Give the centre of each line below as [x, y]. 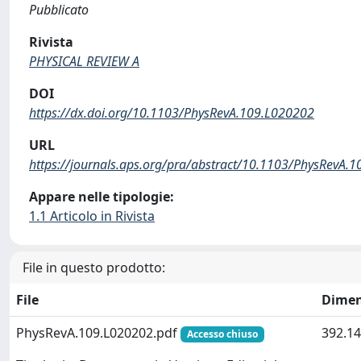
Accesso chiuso [222, 334]
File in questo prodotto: [94, 268]
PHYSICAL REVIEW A [84, 61]
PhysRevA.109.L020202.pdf [98, 333]
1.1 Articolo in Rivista [92, 216]
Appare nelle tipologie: [102, 197]
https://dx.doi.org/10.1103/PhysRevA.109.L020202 [172, 113]
